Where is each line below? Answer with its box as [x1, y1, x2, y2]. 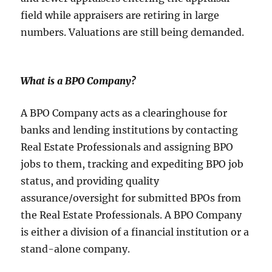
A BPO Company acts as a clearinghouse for [21, 107, 228, 120]
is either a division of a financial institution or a [21, 226, 250, 239]
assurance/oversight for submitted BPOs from [21, 192, 242, 205]
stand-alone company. [21, 243, 131, 256]
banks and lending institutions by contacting [21, 124, 239, 137]
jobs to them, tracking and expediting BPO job [21, 158, 244, 171]
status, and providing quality [21, 175, 160, 188]
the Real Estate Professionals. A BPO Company [21, 209, 242, 222]
